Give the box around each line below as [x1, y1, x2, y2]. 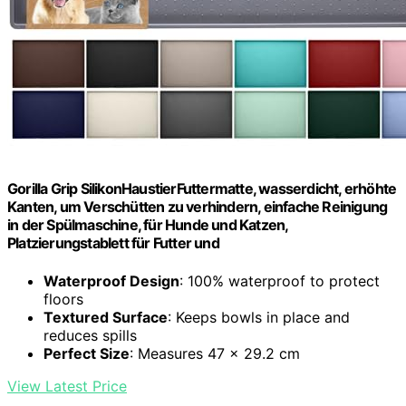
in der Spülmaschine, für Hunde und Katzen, [7, 216, 288, 235]
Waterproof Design [43, 271, 179, 290]
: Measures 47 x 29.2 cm [130, 343, 300, 362]
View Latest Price [7, 376, 127, 395]
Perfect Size [43, 343, 130, 362]
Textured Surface [43, 307, 168, 326]
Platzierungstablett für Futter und [7, 234, 219, 253]
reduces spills [43, 325, 137, 344]
